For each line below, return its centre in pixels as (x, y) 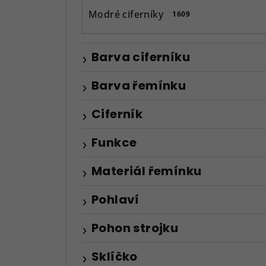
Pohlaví (115, 199)
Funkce (114, 142)
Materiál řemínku (147, 171)
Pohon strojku (135, 228)
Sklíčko (115, 256)
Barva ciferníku (141, 57)
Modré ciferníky (126, 14)
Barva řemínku (139, 85)
